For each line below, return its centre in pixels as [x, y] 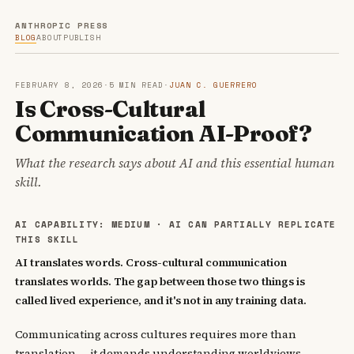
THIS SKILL [47, 239]
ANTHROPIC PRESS [62, 25]
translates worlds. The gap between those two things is [160, 281]
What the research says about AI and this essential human [175, 162]
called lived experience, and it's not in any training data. [161, 300]
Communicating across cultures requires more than [156, 334]
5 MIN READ [136, 85]
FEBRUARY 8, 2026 [59, 85]
